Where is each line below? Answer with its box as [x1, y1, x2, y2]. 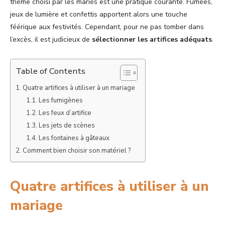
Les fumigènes [38, 96, 83, 105]
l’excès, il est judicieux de [10, 35, 92, 45]
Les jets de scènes [38, 121, 95, 131]
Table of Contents [16, 65, 85, 77]
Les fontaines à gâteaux [38, 134, 109, 143]
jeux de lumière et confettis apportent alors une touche [10, 10, 187, 20]
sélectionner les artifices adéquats [92, 35, 212, 45]
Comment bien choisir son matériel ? [22, 146, 131, 156]
